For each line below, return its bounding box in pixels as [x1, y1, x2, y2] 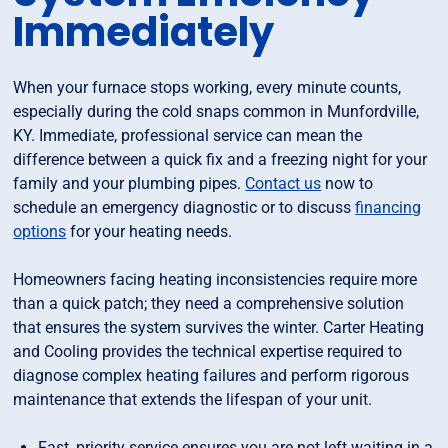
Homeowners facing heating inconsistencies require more [13, 270, 418, 290]
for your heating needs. [66, 222, 233, 242]
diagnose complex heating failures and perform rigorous [13, 366, 410, 386]
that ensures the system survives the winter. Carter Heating [13, 318, 425, 338]
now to [321, 174, 374, 194]
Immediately [13, 4, 275, 61]
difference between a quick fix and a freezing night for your [13, 150, 428, 170]
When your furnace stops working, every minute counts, [13, 78, 402, 98]
